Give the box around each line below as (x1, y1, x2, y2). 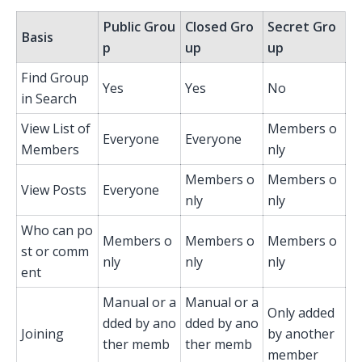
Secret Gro (267, 18, 336, 36)
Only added (267, 304, 335, 322)
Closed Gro (185, 18, 254, 36)
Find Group (21, 69, 89, 87)
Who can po (21, 221, 93, 240)
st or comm (21, 242, 89, 261)
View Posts (21, 181, 86, 200)
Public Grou (103, 18, 175, 36)
